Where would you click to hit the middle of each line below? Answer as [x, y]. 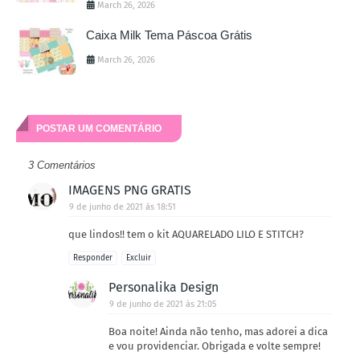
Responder [93, 258]
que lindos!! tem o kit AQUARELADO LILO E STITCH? [186, 234]
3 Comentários [62, 165]
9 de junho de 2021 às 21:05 [163, 304]
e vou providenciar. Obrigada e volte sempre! [215, 346]
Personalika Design [164, 287]
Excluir [139, 258]
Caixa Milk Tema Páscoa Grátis [169, 35]
